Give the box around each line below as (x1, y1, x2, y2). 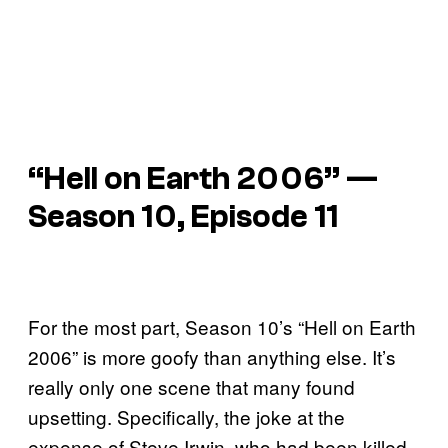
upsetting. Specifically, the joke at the (28, 402, 345, 430)
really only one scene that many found (28, 372, 355, 400)
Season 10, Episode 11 (28, 198, 338, 235)
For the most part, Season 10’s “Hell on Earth (28, 312, 416, 340)
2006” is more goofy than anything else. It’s (28, 342, 396, 370)
